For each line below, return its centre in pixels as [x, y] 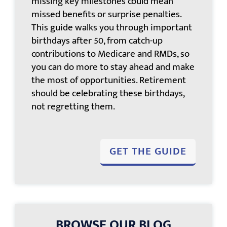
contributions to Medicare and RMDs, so [111, 54]
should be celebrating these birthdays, [108, 93]
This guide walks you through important [112, 27]
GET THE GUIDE [148, 151]
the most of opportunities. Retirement [109, 80]
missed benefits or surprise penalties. [107, 14]
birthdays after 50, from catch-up [97, 41]
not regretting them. [73, 106]
